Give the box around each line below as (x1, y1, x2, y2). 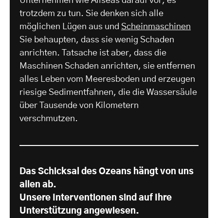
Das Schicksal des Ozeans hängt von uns (19, 167, 194, 177)
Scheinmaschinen (121, 22, 191, 32)
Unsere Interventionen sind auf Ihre (19, 194, 172, 203)
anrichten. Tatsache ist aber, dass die (19, 49, 166, 58)
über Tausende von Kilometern (19, 101, 139, 110)
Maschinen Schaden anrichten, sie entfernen (19, 62, 195, 71)
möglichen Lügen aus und (19, 22, 121, 32)
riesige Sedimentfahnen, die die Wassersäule (19, 88, 197, 97)
